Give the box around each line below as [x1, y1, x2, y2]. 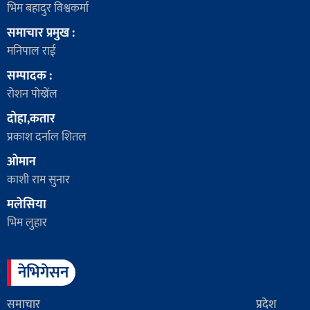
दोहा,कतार [7, 108, 55, 129]
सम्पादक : [7, 65, 52, 86]
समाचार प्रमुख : [7, 22, 75, 44]
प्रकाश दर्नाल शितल [7, 127, 86, 147]
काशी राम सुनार [7, 170, 70, 190]
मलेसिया [7, 194, 46, 215]
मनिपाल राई [7, 41, 56, 61]
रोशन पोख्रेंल [7, 84, 57, 104]
